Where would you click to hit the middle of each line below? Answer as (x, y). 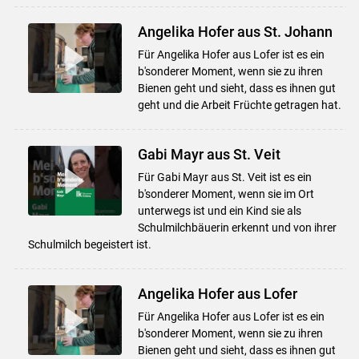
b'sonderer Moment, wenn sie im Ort (226, 194)
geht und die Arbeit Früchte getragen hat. (239, 105)
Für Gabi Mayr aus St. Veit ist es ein (224, 177)
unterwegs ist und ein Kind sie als (219, 210)
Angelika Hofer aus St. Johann (235, 31)
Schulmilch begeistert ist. (89, 244)
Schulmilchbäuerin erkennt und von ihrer (237, 227)
